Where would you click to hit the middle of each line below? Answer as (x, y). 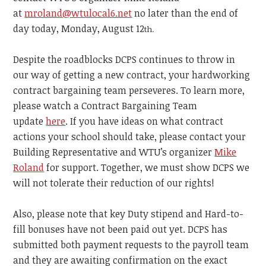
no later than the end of (186, 13)
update (28, 121)
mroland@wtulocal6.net (78, 13)
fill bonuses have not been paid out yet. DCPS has (121, 229)
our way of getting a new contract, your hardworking (132, 75)
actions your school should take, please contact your (130, 137)
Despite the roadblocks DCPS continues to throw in (124, 59)
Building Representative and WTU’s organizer (113, 152)
